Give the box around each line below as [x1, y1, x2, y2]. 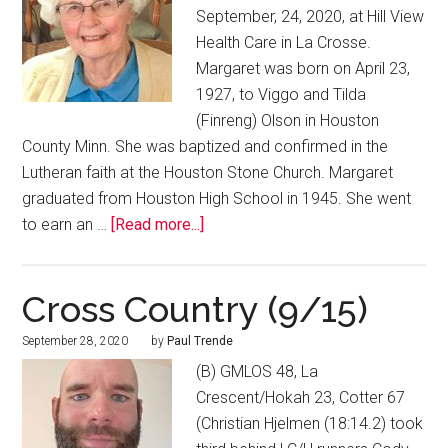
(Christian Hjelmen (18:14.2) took [196, 414, 424, 434]
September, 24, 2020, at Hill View [196, 7, 425, 27]
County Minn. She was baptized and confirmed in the [22, 137, 389, 157]
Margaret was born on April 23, [196, 59, 411, 79]
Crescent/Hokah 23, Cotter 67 [196, 388, 406, 408]
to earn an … [22, 215, 112, 235]
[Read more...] [111, 215, 205, 235]
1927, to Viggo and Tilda [196, 85, 367, 105]
